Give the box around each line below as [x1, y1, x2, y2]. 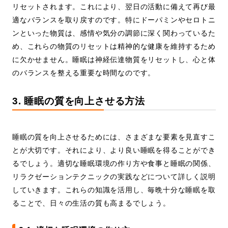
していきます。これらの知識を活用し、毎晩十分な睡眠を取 [12, 186, 216, 194]
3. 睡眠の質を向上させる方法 [12, 95, 145, 107]
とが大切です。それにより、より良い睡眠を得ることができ [12, 146, 216, 155]
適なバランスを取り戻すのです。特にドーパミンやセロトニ [12, 16, 216, 24]
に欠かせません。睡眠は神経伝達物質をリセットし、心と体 [12, 55, 216, 64]
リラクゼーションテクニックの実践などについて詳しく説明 [12, 173, 216, 181]
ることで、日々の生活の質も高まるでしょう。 [12, 199, 170, 208]
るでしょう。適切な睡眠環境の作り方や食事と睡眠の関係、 [12, 159, 216, 168]
